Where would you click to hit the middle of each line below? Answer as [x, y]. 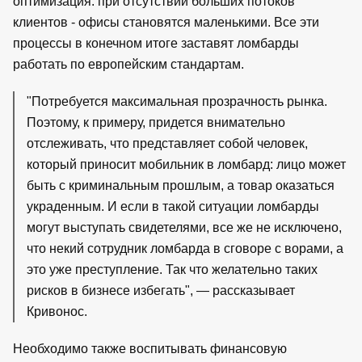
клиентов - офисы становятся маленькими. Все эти [166, 22]
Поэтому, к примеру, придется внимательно [156, 122]
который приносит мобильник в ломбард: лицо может [186, 164]
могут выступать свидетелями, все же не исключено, [184, 227]
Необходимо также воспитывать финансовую [150, 348]
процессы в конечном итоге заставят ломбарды [156, 43]
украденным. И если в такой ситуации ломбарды [173, 206]
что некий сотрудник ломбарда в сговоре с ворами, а [185, 248]
